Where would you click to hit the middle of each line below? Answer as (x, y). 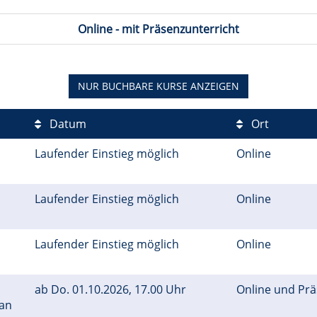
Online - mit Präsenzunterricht (158, 29)
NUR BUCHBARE (116, 86)
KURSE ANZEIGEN (196, 86)
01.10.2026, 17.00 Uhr (131, 289)
